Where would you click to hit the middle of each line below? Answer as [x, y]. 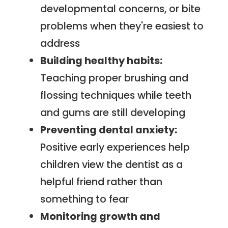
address [60, 44]
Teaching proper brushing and [115, 78]
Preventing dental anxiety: [109, 130]
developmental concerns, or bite [121, 9]
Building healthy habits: [102, 61]
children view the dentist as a [112, 165]
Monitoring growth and [101, 217]
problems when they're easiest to [122, 26]
